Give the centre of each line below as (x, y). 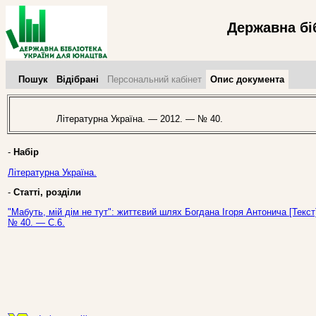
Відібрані (78, 79)
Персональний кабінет (154, 79)
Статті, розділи (47, 192)
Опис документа (247, 79)
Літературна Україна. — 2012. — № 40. (134, 119)
